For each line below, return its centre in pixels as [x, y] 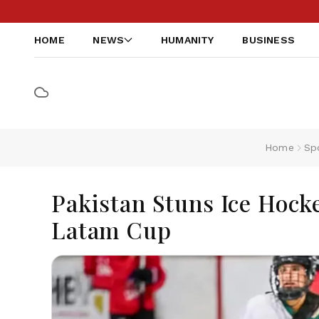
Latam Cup [111, 230]
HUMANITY [187, 40]
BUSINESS [268, 40]
